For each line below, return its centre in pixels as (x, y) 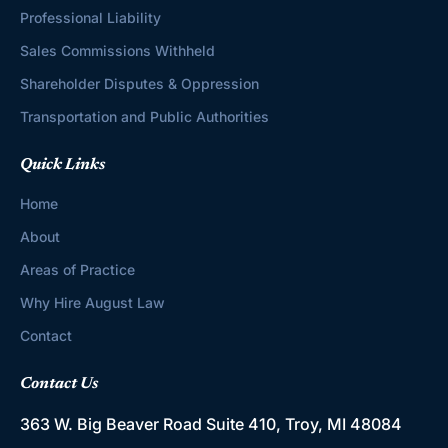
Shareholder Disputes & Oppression (139, 83)
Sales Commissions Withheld (117, 50)
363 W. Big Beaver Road (113, 423)
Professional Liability (90, 17)
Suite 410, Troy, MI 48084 (304, 423)
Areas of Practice (77, 269)
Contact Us (59, 383)
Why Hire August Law (92, 302)
